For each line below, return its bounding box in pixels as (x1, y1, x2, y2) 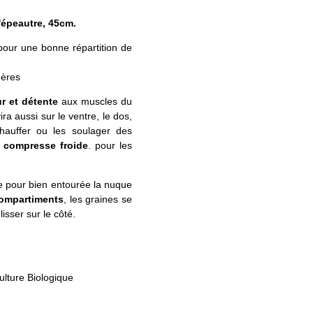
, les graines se (63, 194, 133, 205)
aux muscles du (61, 96, 132, 108)
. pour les (88, 140, 132, 152)
